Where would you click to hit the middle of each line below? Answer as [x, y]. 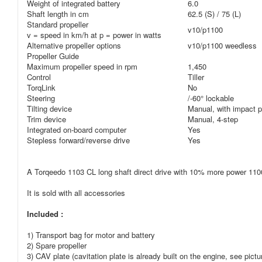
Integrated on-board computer [77, 130]
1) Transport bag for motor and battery [91, 235]
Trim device [46, 119]
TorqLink [41, 87]
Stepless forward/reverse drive [78, 140]
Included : [46, 214]
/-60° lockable [211, 98]
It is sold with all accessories [76, 193]
